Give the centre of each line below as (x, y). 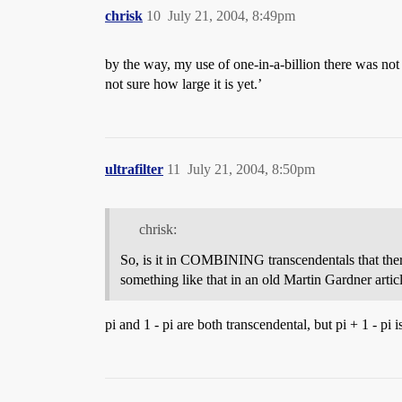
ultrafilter (134, 170)
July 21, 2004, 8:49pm (232, 16)
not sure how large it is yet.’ (184, 84)
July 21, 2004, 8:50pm (251, 170)
